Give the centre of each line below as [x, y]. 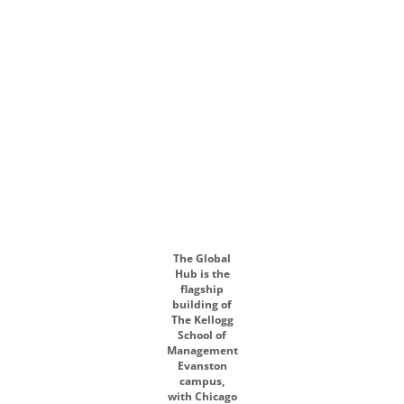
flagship [202, 289]
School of [202, 335]
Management [202, 350]
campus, [202, 381]
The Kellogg [202, 319]
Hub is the [202, 273]
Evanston [202, 365]
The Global [202, 258]
